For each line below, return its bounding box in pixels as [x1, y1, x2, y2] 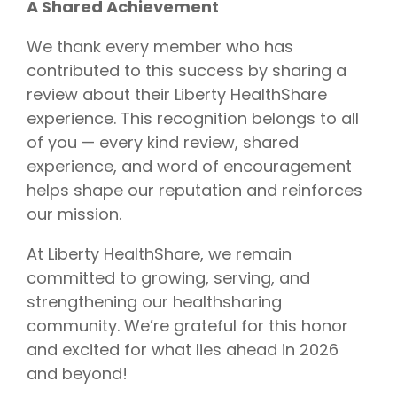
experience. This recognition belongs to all [27, 106, 359, 129]
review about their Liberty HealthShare [27, 82, 327, 105]
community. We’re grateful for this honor [27, 314, 348, 337]
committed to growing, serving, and [27, 266, 310, 289]
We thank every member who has [27, 35, 293, 58]
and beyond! [27, 362, 128, 385]
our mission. [27, 202, 121, 225]
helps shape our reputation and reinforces [27, 178, 362, 201]
